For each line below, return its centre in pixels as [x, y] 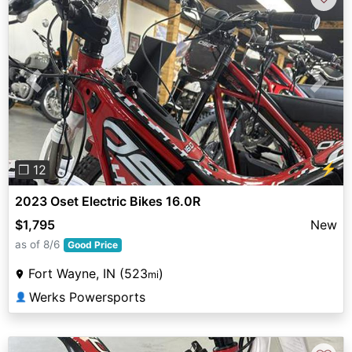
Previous [59, 90]
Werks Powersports [87, 297]
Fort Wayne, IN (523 [88, 273]
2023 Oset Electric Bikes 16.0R [108, 201]
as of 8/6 [37, 244]
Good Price [92, 244]
